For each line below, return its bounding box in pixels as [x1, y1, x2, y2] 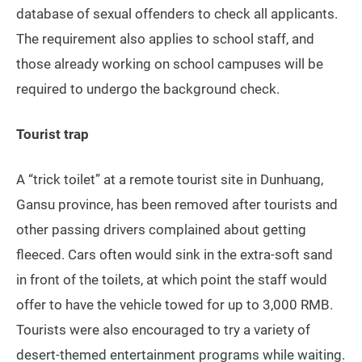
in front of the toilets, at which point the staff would [16, 271, 327, 288]
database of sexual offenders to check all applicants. [16, 6, 338, 23]
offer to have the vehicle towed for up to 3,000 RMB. [16, 297, 333, 314]
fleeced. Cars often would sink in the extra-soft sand [16, 246, 333, 263]
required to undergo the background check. [16, 81, 280, 98]
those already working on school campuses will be [16, 56, 323, 73]
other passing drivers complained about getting [16, 221, 306, 238]
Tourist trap [16, 126, 89, 143]
